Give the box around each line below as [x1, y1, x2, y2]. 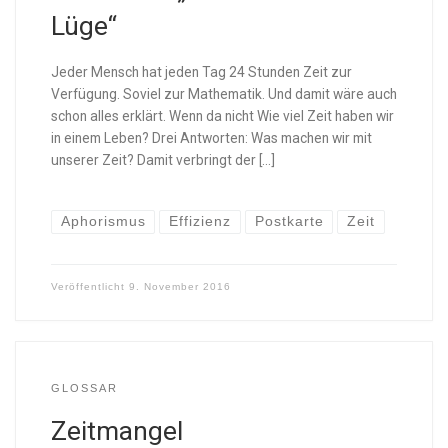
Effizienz [169, 214, 232, 230]
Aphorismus [60, 214, 146, 230]
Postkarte [254, 214, 324, 230]
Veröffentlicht [50, 280, 129, 292]
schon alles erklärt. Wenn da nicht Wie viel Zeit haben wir [50, 108, 394, 125]
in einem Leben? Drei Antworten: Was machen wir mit [50, 130, 372, 147]
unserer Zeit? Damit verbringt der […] [50, 152, 275, 169]
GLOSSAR [50, 381, 118, 394]
